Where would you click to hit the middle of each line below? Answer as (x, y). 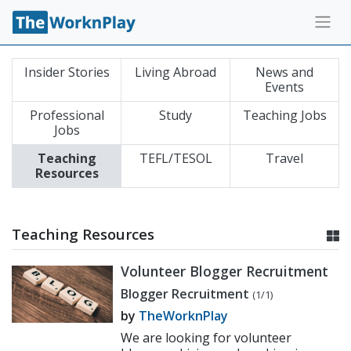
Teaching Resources (83, 234)
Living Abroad (175, 72)
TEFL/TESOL (175, 158)
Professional (67, 115)
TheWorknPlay (184, 316)
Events (284, 87)
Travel (284, 158)
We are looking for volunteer (206, 338)
